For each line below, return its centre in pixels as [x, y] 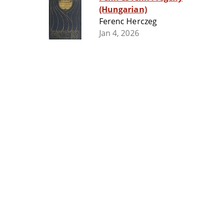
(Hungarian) [123, 10]
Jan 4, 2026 [119, 33]
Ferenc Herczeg [128, 21]
